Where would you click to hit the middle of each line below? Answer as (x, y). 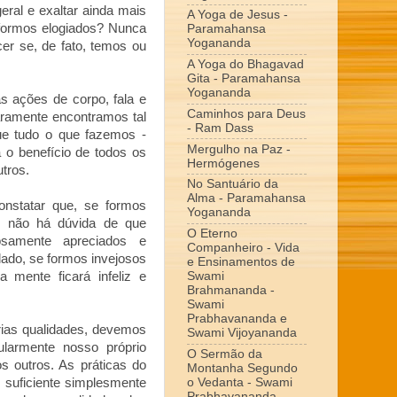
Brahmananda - (231, 291)
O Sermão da (225, 354)
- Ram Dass (220, 128)
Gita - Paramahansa (244, 79)
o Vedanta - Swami (240, 382)
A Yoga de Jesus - (237, 15)
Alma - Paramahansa (246, 198)
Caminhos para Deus (246, 113)
